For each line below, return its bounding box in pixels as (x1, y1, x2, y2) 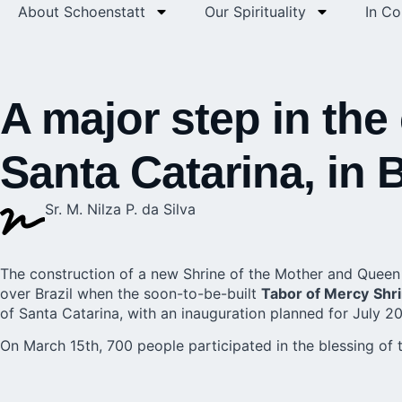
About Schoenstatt (18, 2, 145, 21)
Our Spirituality (205, 2, 306, 21)
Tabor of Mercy (261, 284, 369, 302)
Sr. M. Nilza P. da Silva (45, 199, 196, 218)
